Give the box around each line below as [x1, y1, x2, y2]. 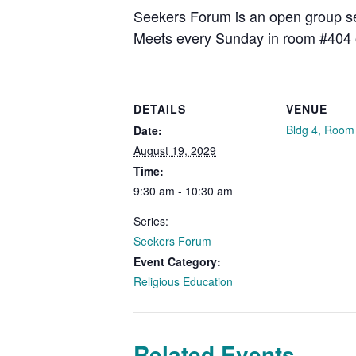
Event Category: [133, 253, 221, 269]
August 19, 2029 [133, 141, 216, 158]
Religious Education [133, 273, 233, 289]
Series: [133, 212, 168, 229]
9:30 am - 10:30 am [133, 182, 233, 199]
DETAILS [133, 100, 186, 117]
